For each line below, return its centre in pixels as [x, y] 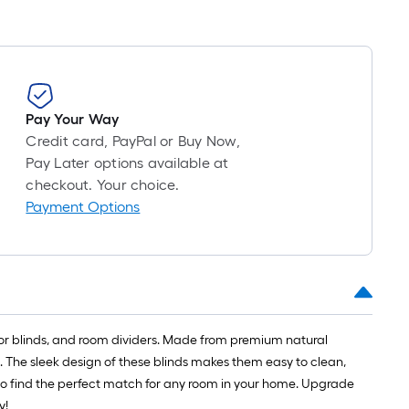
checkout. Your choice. [103, 185]
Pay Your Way [73, 119]
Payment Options [83, 207]
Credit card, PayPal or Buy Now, [133, 141]
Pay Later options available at [127, 163]
